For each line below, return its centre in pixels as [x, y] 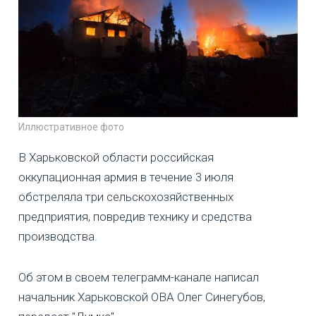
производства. [58, 236]
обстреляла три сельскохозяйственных [126, 196]
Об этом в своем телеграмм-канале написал [139, 277]
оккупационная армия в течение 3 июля [126, 177]
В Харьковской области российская [116, 157]
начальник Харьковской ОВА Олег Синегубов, [142, 297]
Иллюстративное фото [71, 127]
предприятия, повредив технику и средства [135, 216]
